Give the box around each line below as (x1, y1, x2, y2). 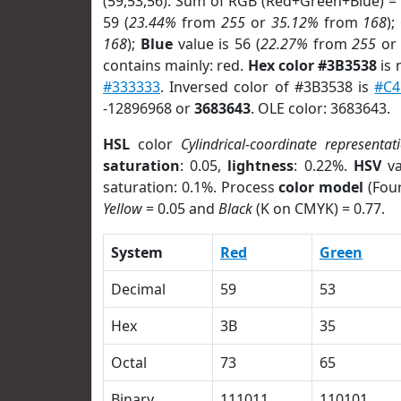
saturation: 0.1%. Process (103, 177, 279, 197)
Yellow (103, 199, 142, 218)
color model (278, 177, 364, 197)
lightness (227, 156, 294, 175)
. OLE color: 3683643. (251, 98, 390, 118)
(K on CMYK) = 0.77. (252, 199, 385, 218)
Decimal (111, 279, 166, 299)
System (111, 243, 163, 262)
